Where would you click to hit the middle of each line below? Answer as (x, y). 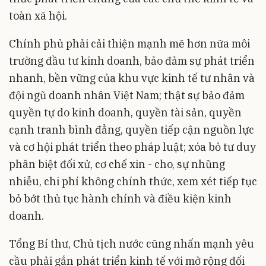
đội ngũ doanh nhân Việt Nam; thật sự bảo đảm (127, 95)
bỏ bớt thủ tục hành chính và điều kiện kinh (120, 198)
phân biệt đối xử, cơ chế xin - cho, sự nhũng (117, 164)
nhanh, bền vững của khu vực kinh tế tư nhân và (132, 78)
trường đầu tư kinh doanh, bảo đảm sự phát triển (132, 61)
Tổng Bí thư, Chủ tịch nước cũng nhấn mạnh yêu (132, 243)
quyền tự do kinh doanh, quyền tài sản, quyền (125, 112)
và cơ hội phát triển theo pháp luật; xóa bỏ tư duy (132, 147)
